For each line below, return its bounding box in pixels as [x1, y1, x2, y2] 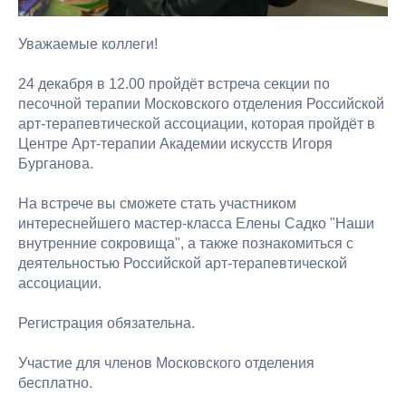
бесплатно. [18, 374, 92, 391]
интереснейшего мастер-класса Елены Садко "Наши [18, 215, 374, 231]
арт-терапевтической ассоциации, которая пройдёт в [18, 115, 375, 131]
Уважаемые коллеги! [18, 35, 158, 52]
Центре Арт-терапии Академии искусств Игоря [18, 135, 333, 151]
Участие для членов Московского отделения [18, 354, 314, 371]
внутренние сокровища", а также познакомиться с [18, 235, 353, 251]
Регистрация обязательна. [18, 314, 195, 331]
